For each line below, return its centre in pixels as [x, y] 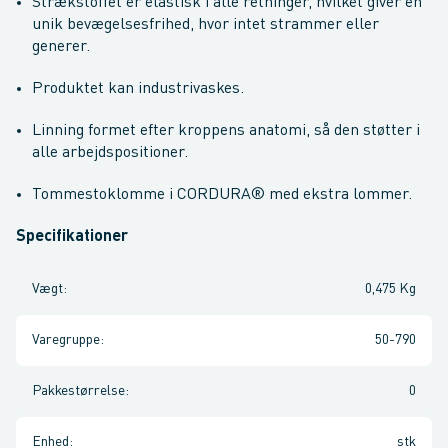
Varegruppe [66, 340]
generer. [61, 47]
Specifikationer [72, 237]
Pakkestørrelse [78, 391]
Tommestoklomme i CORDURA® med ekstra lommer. [222, 195]
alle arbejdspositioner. [110, 153]
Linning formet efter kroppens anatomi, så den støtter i [226, 131]
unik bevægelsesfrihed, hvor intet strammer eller [205, 25]
